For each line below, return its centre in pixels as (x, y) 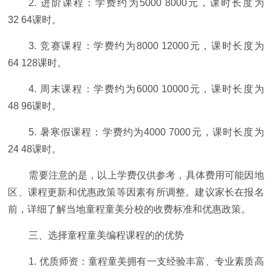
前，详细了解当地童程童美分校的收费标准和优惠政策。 (130, 209)
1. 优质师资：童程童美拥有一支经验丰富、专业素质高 (146, 262)
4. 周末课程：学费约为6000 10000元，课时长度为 (146, 89)
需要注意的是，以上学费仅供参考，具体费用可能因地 (146, 175)
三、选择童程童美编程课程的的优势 (107, 236)
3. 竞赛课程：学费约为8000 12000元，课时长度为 (146, 46)
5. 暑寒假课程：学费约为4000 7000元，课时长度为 (146, 132)
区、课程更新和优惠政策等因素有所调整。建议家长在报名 (136, 192)
